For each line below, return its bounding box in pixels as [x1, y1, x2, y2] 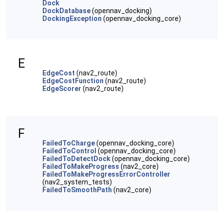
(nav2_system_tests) [42, 178, 112, 186]
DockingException [42, 15, 102, 22]
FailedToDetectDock [42, 155, 110, 163]
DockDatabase [42, 7, 91, 15]
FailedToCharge [42, 139, 95, 147]
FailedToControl [42, 147, 96, 155]
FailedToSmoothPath [42, 186, 112, 194]
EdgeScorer [42, 85, 81, 92]
